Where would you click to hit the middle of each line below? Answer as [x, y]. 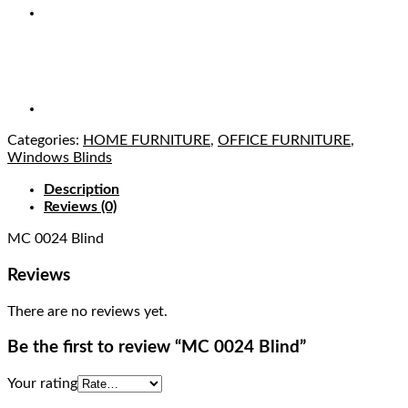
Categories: [45, 141]
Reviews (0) [80, 207]
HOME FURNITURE [147, 141]
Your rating [42, 384]
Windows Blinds [60, 158]
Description [82, 190]
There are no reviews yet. [87, 311]
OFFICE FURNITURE [284, 141]
